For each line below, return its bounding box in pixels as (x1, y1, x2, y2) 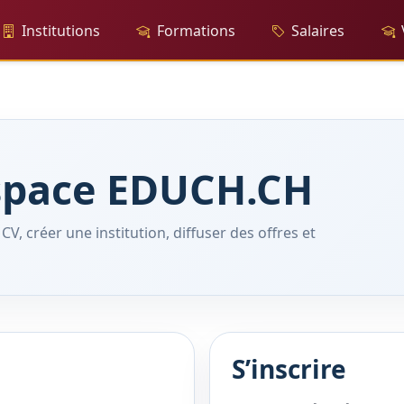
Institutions (22, 21, 100, 41)
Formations (156, 21, 235, 41)
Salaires (291, 21, 345, 41)
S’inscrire (232, 351, 346, 386)
